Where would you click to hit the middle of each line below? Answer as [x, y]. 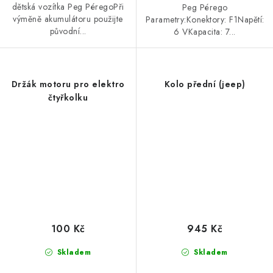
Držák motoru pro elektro [68, 84]
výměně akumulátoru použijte [68, 19]
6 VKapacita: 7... [205, 32]
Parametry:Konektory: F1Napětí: [205, 20]
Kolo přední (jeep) [205, 84]
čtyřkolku [68, 98]
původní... [68, 31]
